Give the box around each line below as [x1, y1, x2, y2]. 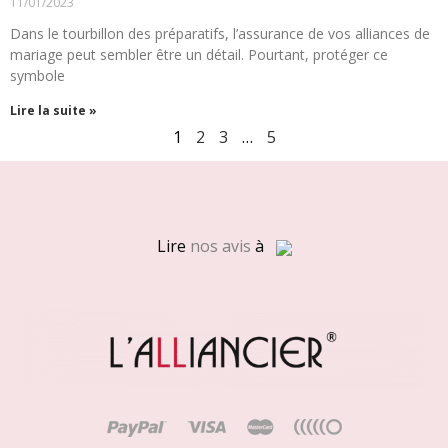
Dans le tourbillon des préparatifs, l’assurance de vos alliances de [10, 24, 430, 44]
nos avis [189, 235, 251, 258]
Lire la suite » [10, 102, 97, 120]
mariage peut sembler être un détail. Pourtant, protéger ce [10, 45, 388, 65]
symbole [10, 66, 65, 86]
